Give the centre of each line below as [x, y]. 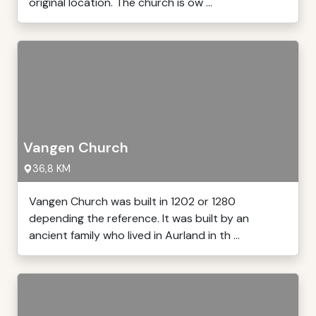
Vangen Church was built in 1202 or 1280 [132, 201]
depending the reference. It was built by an [139, 218]
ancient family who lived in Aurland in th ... [134, 235]
